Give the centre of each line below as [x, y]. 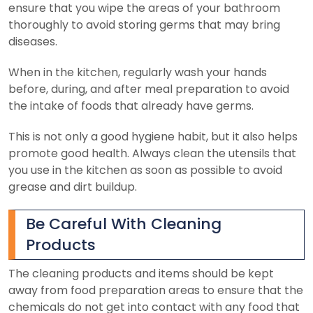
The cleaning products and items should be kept [141, 273]
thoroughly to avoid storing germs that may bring [144, 24]
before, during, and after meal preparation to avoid [149, 89]
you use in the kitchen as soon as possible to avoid [145, 170]
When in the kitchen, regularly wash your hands [138, 72]
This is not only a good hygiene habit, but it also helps [153, 136]
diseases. [33, 41]
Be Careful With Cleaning [124, 224]
